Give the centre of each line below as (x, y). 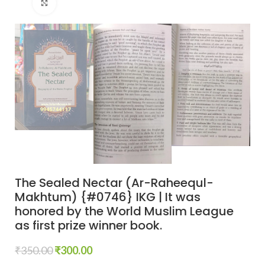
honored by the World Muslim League (124, 211)
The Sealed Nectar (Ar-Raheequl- (114, 183)
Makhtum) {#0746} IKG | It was (108, 197)
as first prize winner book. (88, 226)
